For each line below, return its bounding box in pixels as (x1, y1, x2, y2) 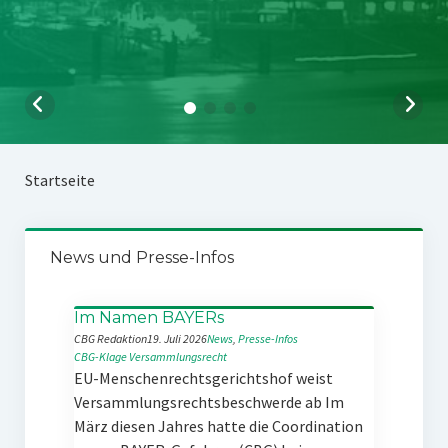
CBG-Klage (73, 349, 127, 364)
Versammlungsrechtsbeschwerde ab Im (73, 392, 344, 412)
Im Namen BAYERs (73, 308, 224, 327)
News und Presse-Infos (49, 248, 234, 267)
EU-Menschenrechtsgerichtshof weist (73, 368, 333, 388)
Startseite (24, 170, 95, 190)
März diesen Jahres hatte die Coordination (73, 416, 363, 436)
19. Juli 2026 (146, 331, 207, 346)
